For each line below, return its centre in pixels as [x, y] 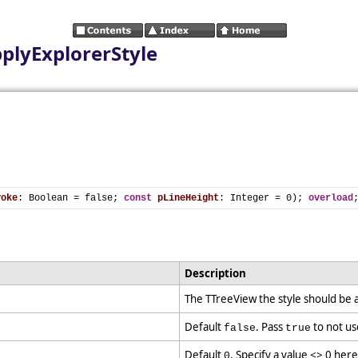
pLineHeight [188, 198]
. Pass [270, 327]
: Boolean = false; [71, 198]
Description [217, 273]
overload [331, 198]
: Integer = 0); [264, 198]
